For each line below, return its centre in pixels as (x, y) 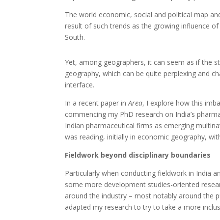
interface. (80, 85)
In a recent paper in (96, 103)
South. (75, 37)
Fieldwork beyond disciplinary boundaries (138, 155)
